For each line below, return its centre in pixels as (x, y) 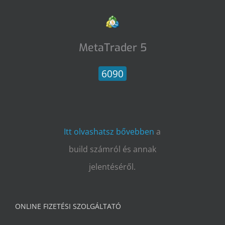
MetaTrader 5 (113, 48)
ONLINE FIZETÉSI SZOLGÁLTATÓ (68, 206)
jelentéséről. (113, 167)
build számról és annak (112, 149)
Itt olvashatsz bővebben (109, 132)
